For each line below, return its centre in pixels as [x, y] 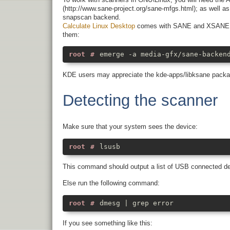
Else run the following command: [111, 183]
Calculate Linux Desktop [99, 26]
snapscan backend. [92, 17]
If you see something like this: [108, 223]
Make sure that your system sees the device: [130, 126]
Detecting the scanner [140, 100]
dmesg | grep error [137, 203]
